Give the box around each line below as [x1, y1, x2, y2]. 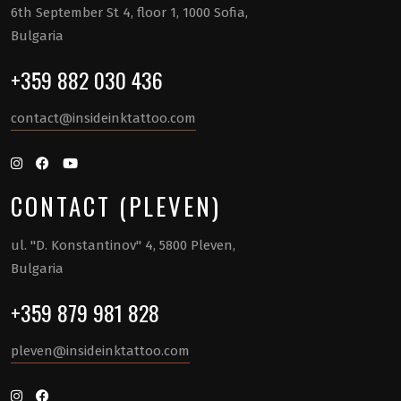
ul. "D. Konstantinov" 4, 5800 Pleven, [11, 236, 235, 253]
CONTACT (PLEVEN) [11, 187, 221, 224]
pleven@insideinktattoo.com [11, 342, 190, 359]
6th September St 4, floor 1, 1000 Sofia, [11, 4, 248, 21]
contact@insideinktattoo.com [11, 109, 196, 126]
